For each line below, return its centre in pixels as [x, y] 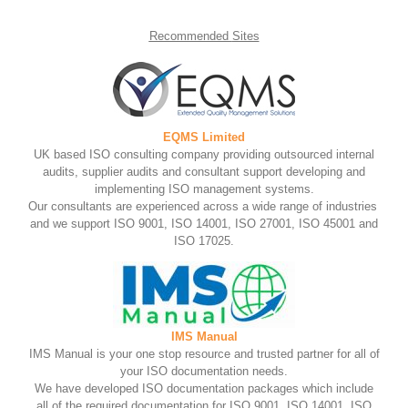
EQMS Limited [204, 138]
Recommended [190, 36]
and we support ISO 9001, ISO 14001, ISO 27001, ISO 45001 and [204, 224]
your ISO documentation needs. [204, 372]
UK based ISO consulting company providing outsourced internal [204, 155]
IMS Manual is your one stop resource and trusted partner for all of [204, 354]
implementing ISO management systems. [204, 189]
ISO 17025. [204, 241]
